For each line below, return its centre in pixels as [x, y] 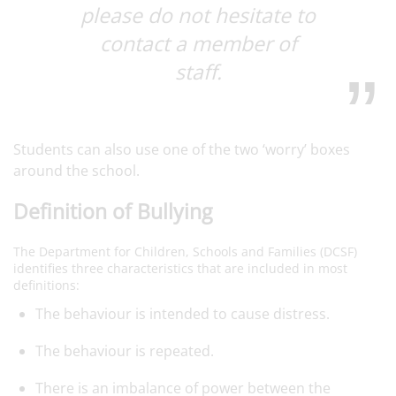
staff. [198, 72]
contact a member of [198, 43]
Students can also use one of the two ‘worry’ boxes [182, 149]
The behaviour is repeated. [125, 351]
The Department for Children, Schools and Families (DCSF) [185, 251]
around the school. [76, 171]
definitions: [46, 285]
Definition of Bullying [113, 211]
